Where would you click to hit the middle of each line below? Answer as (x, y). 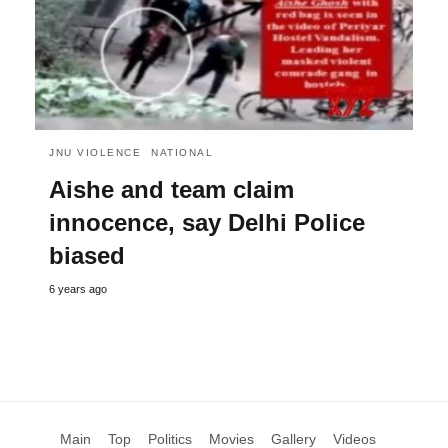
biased (87, 255)
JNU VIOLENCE (95, 152)
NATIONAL (182, 152)
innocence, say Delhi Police (207, 222)
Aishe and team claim (171, 189)
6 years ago (78, 288)
